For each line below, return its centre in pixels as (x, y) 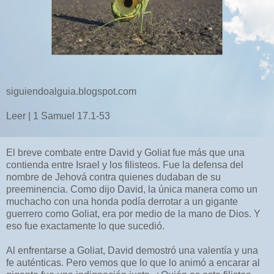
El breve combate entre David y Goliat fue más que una (125, 152)
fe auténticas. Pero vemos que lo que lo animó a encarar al (133, 262)
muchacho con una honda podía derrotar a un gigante (122, 201)
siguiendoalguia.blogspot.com (71, 91)
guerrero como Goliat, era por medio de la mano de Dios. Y (133, 213)
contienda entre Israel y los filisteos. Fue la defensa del (125, 165)
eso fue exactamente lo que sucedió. (85, 226)
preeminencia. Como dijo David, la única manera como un (132, 189)
